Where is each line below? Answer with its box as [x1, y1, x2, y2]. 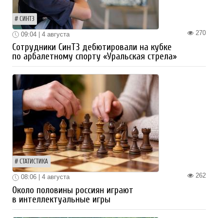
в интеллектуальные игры [12, 194, 110, 205]
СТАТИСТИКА [19, 158, 48, 165]
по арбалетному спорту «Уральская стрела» [12, 51, 177, 62]
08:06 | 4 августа [19, 173, 70, 181]
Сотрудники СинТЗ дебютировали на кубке [12, 42, 172, 53]
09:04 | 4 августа [19, 30, 70, 38]
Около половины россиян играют [12, 184, 133, 196]
